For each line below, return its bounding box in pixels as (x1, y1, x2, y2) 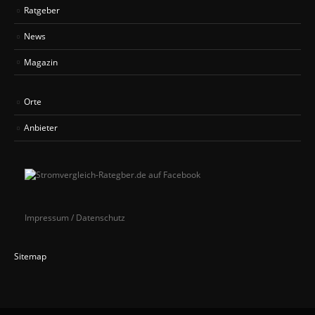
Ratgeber (24, 4, 60, 15)
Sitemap (14, 250, 46, 262)
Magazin (24, 56, 58, 67)
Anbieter (24, 122, 58, 134)
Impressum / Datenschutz (24, 212, 125, 224)
